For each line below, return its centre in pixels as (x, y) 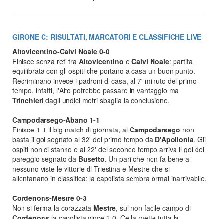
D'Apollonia (173, 139)
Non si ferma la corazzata (53, 208)
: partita (181, 61)
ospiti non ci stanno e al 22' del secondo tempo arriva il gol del (108, 149)
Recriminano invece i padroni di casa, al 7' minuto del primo (104, 81)
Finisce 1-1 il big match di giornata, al (71, 130)
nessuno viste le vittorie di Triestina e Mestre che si (91, 169)
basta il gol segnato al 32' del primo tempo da (83, 139)
